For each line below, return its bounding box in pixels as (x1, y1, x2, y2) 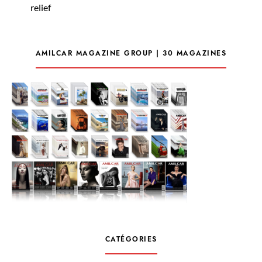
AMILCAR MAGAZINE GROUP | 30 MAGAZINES (35, 48, 227, 58)
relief (30, 1, 53, 13)
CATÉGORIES (105, 234, 157, 244)
